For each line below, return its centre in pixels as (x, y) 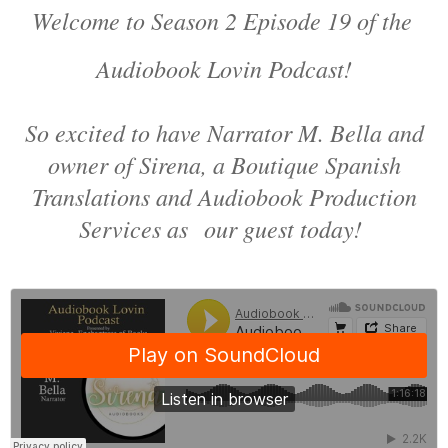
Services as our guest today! (224, 227)
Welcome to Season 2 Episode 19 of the (226, 19)
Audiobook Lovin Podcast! (224, 67)
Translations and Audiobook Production (224, 195)
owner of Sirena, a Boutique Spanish (224, 163)
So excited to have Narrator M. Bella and (224, 131)
